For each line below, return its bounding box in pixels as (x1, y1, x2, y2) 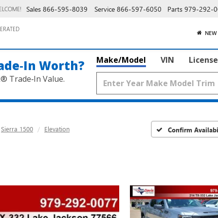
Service (94, 4, 115, 14)
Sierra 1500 (1, 125, 33, 133)
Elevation (44, 125, 70, 133)
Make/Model (96, 54, 146, 65)
